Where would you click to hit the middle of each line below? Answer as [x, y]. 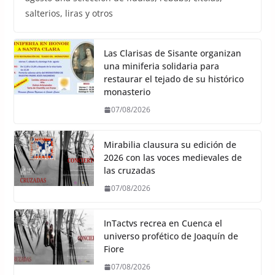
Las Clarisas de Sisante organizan [172, 53]
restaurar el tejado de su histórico [173, 79]
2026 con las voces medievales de [172, 158]
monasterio [127, 92]
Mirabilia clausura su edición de [170, 145]
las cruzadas [129, 171]
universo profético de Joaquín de [171, 236]
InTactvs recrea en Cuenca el [163, 223]
